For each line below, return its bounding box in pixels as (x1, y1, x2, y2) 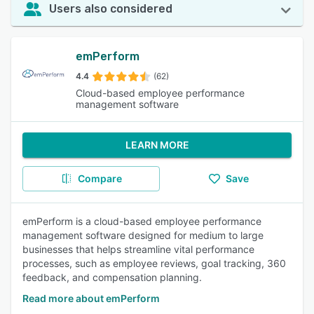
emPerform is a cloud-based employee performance (22, 215, 261, 227)
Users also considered (49, 2, 172, 15)
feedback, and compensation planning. (22, 271, 202, 283)
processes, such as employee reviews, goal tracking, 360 (22, 257, 286, 269)
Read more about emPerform (22, 292, 160, 304)
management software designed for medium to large (22, 229, 264, 241)
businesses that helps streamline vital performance (22, 243, 254, 255)
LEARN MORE (125, 139, 189, 151)
